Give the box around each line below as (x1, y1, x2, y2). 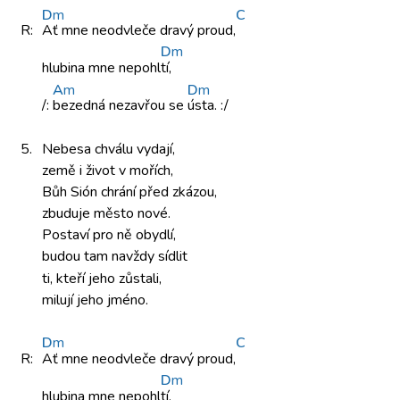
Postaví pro (42, 225, 117, 246)
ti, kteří (42, 269, 88, 289)
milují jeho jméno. (42, 290, 148, 311)
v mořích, (119, 161, 173, 181)
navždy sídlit (112, 246, 187, 267)
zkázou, (172, 182, 217, 203)
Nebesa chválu (42, 139, 137, 160)
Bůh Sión (42, 182, 101, 203)
